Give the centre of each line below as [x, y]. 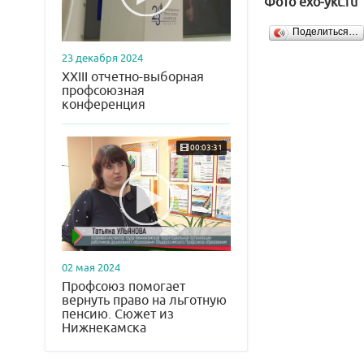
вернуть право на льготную [144, 300]
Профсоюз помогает [123, 286]
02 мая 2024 [91, 267]
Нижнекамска [104, 327]
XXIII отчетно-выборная [133, 76]
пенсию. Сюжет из [118, 314]
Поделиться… [325, 32]
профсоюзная [103, 90]
